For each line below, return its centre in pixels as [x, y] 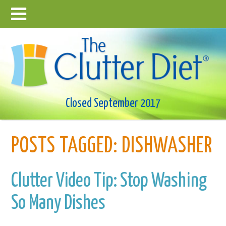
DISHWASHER [165, 146]
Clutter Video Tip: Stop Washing [109, 181]
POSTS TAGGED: [65, 146]
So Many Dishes [59, 203]
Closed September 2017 [113, 103]
